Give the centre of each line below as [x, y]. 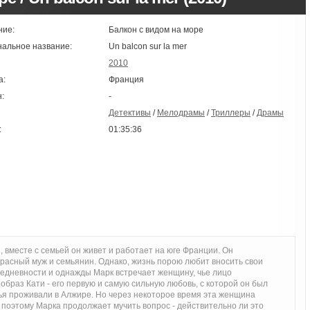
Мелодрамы [181, 113]
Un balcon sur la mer [148, 46]
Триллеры [231, 113]
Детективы [130, 113]
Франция [126, 80]
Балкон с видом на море [156, 30]
